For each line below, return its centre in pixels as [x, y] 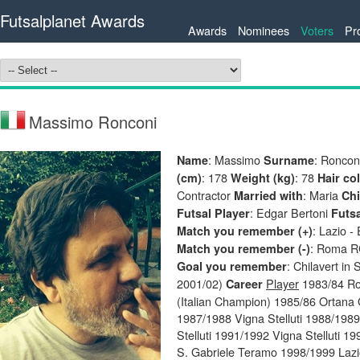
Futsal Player [213, 213]
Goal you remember [232, 266]
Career [244, 284]
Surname [289, 160]
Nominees [264, 30]
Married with [268, 195]
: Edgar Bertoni [290, 213]
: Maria [322, 195]
